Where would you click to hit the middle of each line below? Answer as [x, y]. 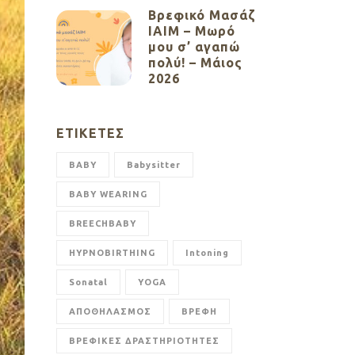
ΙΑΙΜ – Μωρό [192, 31]
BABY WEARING [108, 194]
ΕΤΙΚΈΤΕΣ [90, 133]
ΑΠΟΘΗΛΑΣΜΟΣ [110, 311]
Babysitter [154, 165]
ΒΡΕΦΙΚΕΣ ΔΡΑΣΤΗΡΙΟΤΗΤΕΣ [144, 341]
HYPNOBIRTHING [112, 253]
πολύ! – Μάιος [195, 63]
